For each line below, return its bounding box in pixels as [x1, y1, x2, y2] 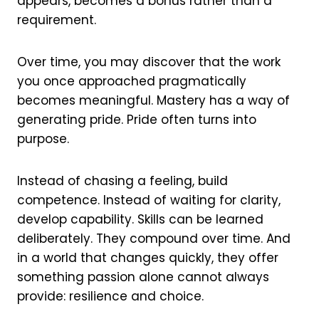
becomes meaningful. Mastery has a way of [17, 91, 291, 109]
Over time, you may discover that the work [17, 53, 281, 70]
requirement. [17, 11, 97, 28]
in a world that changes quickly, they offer [17, 249, 279, 266]
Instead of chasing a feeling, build [17, 172, 229, 189]
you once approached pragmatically [17, 72, 247, 90]
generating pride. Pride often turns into [17, 110, 257, 128]
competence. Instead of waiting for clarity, [17, 191, 281, 209]
